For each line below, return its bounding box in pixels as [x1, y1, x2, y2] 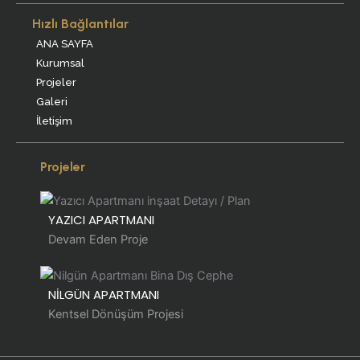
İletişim [36, 115, 72, 128]
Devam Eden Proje [48, 232, 148, 247]
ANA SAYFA [36, 38, 93, 51]
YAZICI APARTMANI [48, 211, 154, 229]
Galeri [36, 96, 67, 108]
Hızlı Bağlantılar [32, 16, 129, 32]
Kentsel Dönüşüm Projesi [48, 307, 183, 322]
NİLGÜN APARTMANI [48, 286, 159, 304]
